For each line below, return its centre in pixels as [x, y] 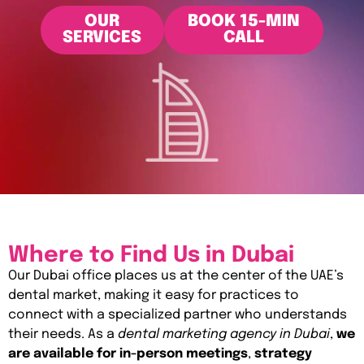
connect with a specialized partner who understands [178, 315]
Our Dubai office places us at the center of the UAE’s [176, 276]
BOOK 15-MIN [243, 22]
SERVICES [102, 38]
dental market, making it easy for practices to [154, 296]
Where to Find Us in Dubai [151, 256]
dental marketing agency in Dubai [224, 335]
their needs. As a [63, 335]
